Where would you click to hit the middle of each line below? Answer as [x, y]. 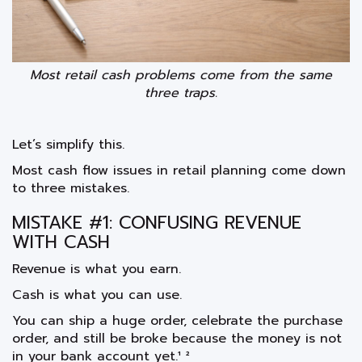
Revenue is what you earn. [97, 269]
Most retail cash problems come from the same [181, 75]
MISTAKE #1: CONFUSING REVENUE [157, 222]
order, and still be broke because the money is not [177, 338]
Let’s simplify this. [68, 144]
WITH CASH [61, 242]
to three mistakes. [71, 188]
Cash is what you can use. [97, 295]
